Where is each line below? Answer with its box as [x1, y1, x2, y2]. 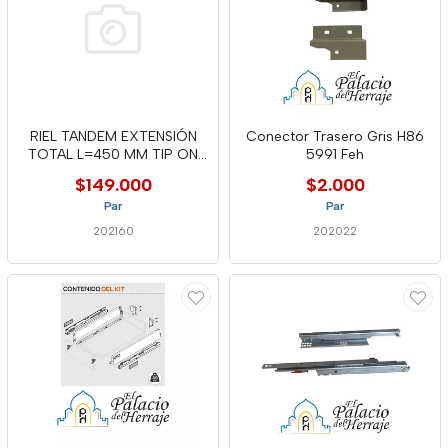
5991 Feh [306, 146, 364, 163]
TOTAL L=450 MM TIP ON [28, 146, 198, 163]
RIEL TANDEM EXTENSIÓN [29, 128, 197, 145]
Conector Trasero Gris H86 [246, 128, 424, 145]
